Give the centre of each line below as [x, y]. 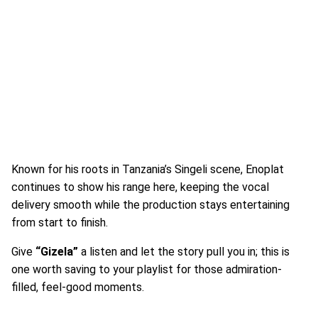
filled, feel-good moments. [78, 287]
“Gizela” [57, 252]
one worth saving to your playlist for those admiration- [147, 269]
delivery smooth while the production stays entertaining [150, 205]
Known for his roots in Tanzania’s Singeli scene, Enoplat [148, 169]
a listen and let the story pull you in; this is [184, 252]
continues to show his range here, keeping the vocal [140, 187]
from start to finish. [60, 223]
